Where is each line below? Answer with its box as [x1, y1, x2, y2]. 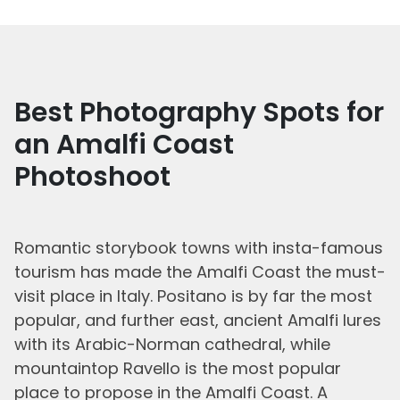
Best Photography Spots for [14, 94, 384, 132]
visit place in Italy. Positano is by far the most [14, 285, 372, 308]
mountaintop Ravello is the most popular [14, 357, 341, 380]
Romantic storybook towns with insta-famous [14, 237, 383, 260]
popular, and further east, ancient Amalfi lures [14, 309, 381, 332]
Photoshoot [14, 158, 171, 196]
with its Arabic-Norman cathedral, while [14, 333, 330, 356]
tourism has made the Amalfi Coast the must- [14, 261, 386, 284]
